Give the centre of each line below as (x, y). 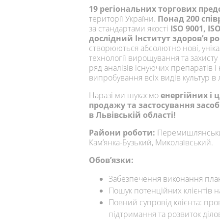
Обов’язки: (111, 160)
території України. (123, 19)
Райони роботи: (123, 133)
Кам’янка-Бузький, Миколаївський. (151, 143)
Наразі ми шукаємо (125, 96)
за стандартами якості (130, 29)
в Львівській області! (132, 115)
